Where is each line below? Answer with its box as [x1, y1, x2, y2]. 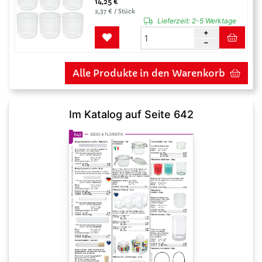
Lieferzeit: [157, 16, 190, 25]
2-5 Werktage [189, 16, 236, 25]
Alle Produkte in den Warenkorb [73, 67, 225, 79]
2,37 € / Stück [94, 8, 135, 15]
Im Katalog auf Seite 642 [68, 108, 194, 120]
